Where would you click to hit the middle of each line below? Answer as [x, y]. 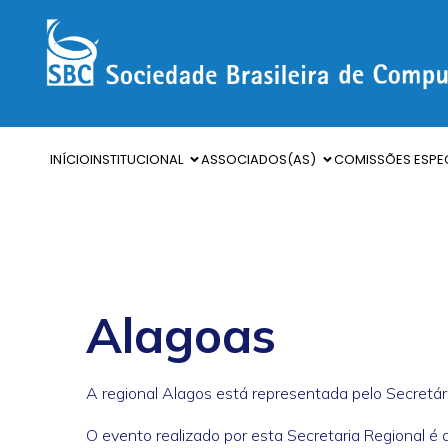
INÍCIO [70, 160]
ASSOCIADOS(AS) [258, 160]
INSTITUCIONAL [136, 160]
